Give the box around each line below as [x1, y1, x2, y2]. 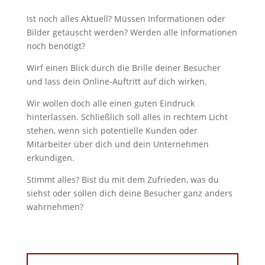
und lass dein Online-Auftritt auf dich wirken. [26, 75, 207, 87]
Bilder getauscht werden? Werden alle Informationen [26, 26, 237, 38]
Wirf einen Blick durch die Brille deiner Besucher [26, 62, 221, 73]
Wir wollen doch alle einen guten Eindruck [26, 97, 195, 109]
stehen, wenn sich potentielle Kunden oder [26, 124, 198, 136]
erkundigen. [26, 151, 75, 163]
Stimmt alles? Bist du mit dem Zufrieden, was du [26, 173, 219, 185]
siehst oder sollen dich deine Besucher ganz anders [26, 187, 232, 199]
